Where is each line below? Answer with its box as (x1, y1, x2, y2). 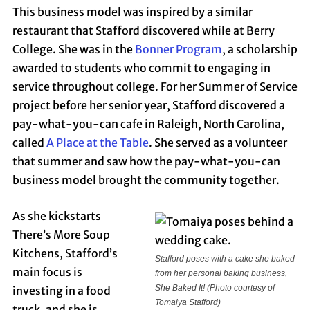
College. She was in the (12, 42, 135, 56)
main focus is (12, 264, 82, 279)
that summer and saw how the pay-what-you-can (12, 154, 280, 168)
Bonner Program (134, 42, 222, 56)
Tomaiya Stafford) (155, 297, 221, 307)
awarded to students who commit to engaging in (12, 60, 271, 75)
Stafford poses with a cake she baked (155, 253, 295, 264)
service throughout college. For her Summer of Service (12, 79, 298, 93)
